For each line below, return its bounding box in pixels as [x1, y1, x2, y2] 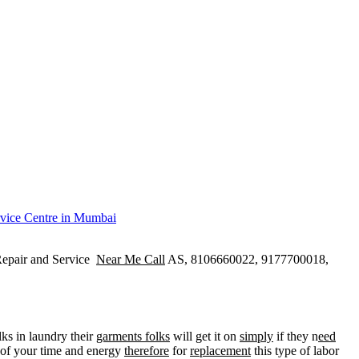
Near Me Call [96, 252, 165, 266]
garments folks [96, 329, 170, 344]
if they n [273, 329, 318, 344]
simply [240, 329, 273, 344]
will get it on [170, 329, 240, 344]
